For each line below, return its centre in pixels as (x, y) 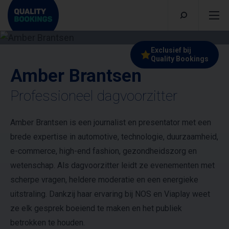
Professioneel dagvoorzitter (94, 96)
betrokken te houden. (48, 223)
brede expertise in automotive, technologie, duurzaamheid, (114, 137)
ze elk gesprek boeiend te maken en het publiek (96, 208)
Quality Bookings (180, 59)
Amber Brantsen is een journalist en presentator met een (111, 122)
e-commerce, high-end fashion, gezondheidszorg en (104, 151)
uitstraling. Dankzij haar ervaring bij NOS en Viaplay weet (110, 194)
